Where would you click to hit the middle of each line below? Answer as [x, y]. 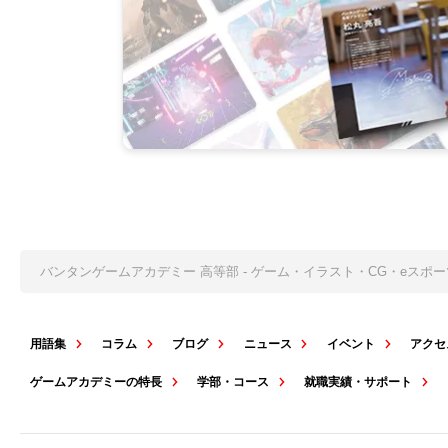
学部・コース [233, 382]
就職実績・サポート [358, 382]
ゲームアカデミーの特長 [96, 382]
